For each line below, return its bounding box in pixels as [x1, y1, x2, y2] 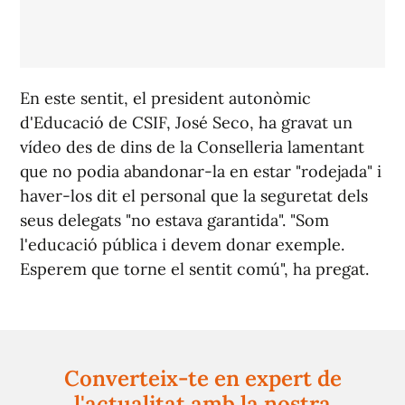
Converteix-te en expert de [63, 364, 342, 393]
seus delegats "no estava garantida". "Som [20, 210, 329, 231]
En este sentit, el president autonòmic [20, 88, 311, 109]
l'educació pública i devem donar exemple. [20, 234, 344, 256]
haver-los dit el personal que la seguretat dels [20, 185, 368, 207]
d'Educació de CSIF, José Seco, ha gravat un [20, 112, 353, 134]
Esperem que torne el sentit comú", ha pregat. [20, 259, 369, 280]
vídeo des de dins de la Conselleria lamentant [20, 137, 364, 158]
